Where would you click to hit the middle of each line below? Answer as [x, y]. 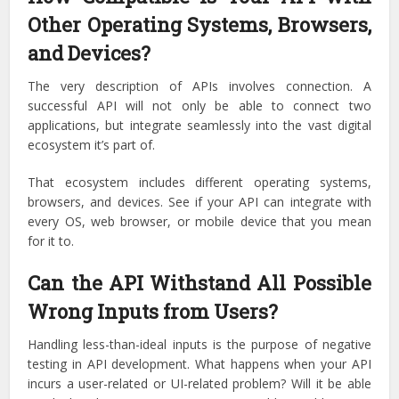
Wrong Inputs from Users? [153, 311]
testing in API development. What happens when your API [199, 364]
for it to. [51, 241]
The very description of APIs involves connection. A [199, 86]
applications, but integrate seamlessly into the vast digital [199, 125]
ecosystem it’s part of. [92, 145]
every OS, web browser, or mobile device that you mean [199, 221]
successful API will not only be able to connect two [199, 106]
